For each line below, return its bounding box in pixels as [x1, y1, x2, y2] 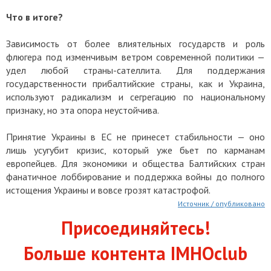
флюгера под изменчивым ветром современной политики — [6, 50, 265, 63]
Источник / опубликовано [178, 198, 265, 208]
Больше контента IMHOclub [24, 241, 247, 265]
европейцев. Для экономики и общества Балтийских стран [6, 157, 265, 169]
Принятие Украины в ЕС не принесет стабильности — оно [6, 130, 265, 143]
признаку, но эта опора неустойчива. [6, 103, 159, 116]
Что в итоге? [6, 10, 63, 23]
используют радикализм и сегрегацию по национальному [6, 90, 265, 103]
